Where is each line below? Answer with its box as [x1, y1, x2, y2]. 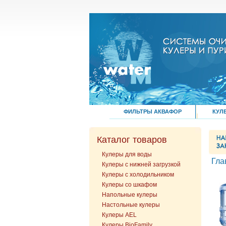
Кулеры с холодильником [102, 171, 174, 178]
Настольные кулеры [102, 201, 160, 208]
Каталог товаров [97, 135, 167, 145]
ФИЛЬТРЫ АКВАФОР [123, 108, 182, 115]
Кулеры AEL [102, 211, 137, 218]
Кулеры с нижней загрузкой [102, 161, 181, 168]
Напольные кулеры [102, 191, 157, 198]
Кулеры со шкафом [102, 181, 157, 188]
